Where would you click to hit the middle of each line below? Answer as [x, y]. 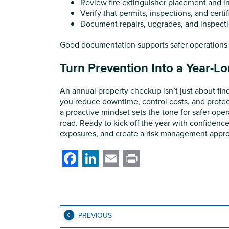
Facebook [97, 172]
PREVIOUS [95, 215]
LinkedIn [112, 172]
